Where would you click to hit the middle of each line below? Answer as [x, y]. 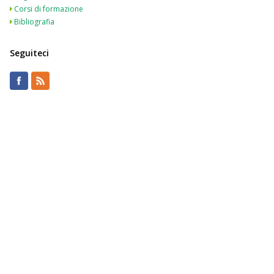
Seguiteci [29, 53]
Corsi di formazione [49, 9]
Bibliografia [34, 22]
